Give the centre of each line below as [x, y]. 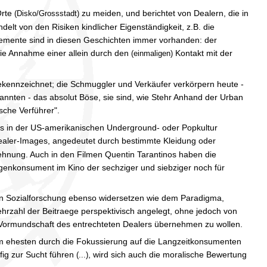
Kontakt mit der [203, 53]
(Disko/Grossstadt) [47, 13]
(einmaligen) [152, 53]
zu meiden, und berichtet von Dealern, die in [164, 13]
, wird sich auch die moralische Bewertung [167, 254]
